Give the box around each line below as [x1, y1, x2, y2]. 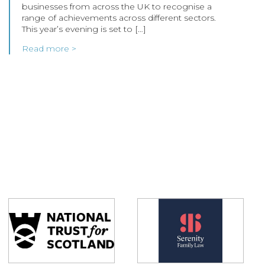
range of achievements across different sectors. [22, 12, 216, 24]
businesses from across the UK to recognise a [22, 1, 212, 12]
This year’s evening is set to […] [22, 24, 147, 35]
